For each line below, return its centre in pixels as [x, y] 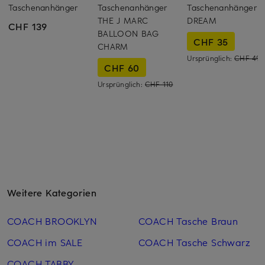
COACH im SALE [45, 242]
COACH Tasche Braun [188, 221]
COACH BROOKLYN [52, 221]
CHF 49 [248, 58]
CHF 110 [159, 84]
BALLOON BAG [128, 34]
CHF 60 [122, 68]
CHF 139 [28, 26]
